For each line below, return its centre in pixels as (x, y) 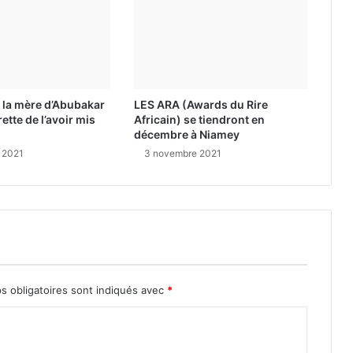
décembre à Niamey (186, 134)
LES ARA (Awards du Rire (201, 104)
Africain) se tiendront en (199, 119)
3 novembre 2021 (182, 153)
